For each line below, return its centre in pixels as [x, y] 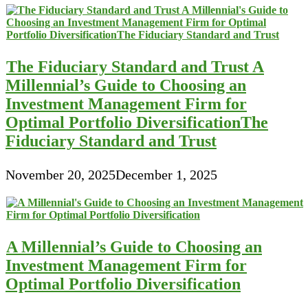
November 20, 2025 [60, 175]
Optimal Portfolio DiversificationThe [137, 123]
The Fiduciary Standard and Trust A [135, 67]
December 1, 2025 [166, 175]
